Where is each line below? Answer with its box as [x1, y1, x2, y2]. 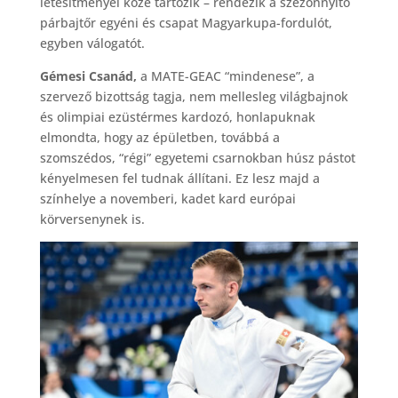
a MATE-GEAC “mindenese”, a [136, 67, 314, 84]
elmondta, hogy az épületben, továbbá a [39, 128, 280, 146]
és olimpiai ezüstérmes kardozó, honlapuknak [39, 107, 315, 125]
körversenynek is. [39, 210, 145, 227]
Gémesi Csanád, [39, 67, 137, 84]
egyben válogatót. [39, 34, 148, 52]
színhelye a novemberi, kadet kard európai [39, 189, 296, 207]
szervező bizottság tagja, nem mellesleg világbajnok [39, 87, 348, 105]
